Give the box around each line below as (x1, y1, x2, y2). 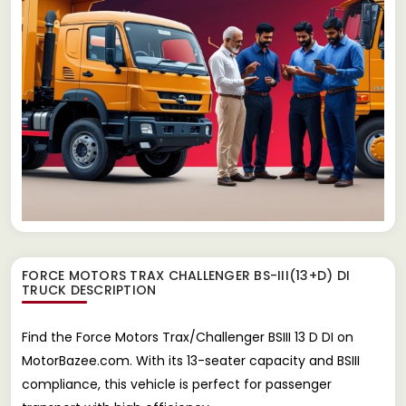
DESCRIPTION (66, 280, 157, 299)
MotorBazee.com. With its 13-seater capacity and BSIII (22, 351, 360, 370)
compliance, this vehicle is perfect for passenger (22, 374, 332, 393)
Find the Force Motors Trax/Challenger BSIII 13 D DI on (22, 327, 353, 346)
